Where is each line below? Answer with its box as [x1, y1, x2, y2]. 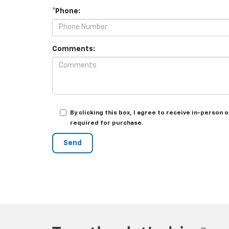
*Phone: [52, 7, 80, 15]
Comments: [52, 45, 95, 53]
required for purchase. [70, 120, 143, 126]
